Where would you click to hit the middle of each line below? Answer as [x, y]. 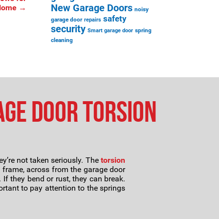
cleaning [62, 40]
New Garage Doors [91, 8]
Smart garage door [110, 31]
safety [115, 19]
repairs [92, 20]
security [68, 29]
